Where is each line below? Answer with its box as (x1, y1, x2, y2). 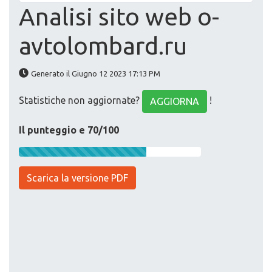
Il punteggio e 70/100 (19, 124, 119, 136)
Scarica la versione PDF (27, 172, 128, 184)
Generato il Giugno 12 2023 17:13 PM (31, 69, 160, 78)
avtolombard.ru (19, 32, 187, 60)
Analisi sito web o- (19, 3, 219, 31)
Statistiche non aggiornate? (19, 95, 142, 106)
